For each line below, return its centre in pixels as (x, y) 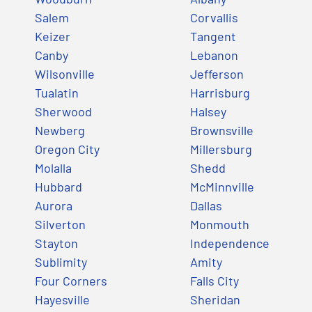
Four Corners (71, 280)
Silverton (60, 224)
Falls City (214, 280)
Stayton (56, 243)
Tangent (213, 36)
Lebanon (214, 55)
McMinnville (222, 186)
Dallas (206, 205)
